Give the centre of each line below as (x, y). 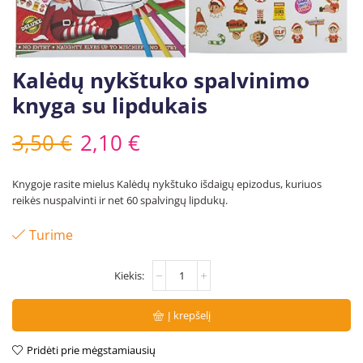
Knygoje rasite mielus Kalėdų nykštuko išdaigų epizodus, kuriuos (167, 184)
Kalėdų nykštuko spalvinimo (161, 80)
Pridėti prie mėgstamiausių (91, 350)
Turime (51, 235)
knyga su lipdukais (110, 105)
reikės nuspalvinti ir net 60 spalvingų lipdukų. (120, 200)
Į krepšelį (189, 315)
